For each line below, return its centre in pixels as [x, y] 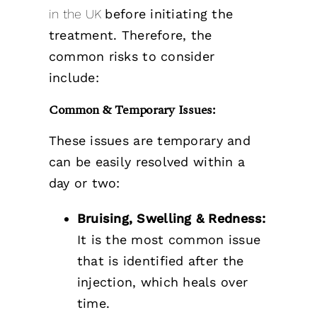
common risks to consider [132, 56]
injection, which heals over [162, 282]
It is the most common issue [169, 239]
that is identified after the [160, 260]
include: [74, 77]
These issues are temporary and [149, 140]
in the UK [77, 13]
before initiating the [169, 13]
